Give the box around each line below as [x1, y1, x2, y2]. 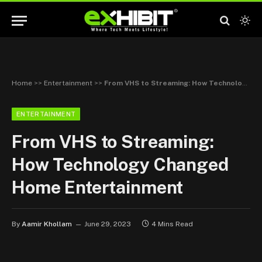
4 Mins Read [151, 220, 193, 228]
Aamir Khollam [22, 220, 72, 228]
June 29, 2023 [84, 220, 131, 228]
